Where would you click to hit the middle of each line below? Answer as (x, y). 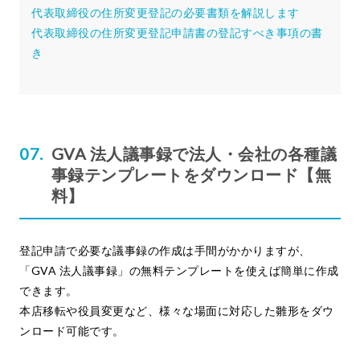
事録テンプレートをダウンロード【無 (191, 175)
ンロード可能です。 (72, 331)
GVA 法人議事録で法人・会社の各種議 (194, 154)
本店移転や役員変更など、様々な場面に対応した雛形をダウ (177, 311)
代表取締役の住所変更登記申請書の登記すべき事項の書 (177, 33)
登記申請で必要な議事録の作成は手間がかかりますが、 (165, 251)
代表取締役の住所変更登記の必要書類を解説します (166, 13)
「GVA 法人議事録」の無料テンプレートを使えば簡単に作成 (179, 271)
